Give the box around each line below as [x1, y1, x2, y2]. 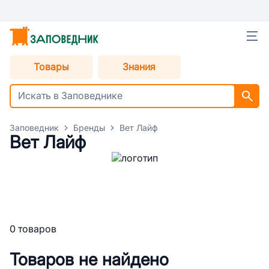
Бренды [73, 123, 105, 133]
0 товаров [10, 224, 56, 234]
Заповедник [10, 123, 59, 133]
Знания [122, 62, 156, 72]
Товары [33, 62, 69, 72]
